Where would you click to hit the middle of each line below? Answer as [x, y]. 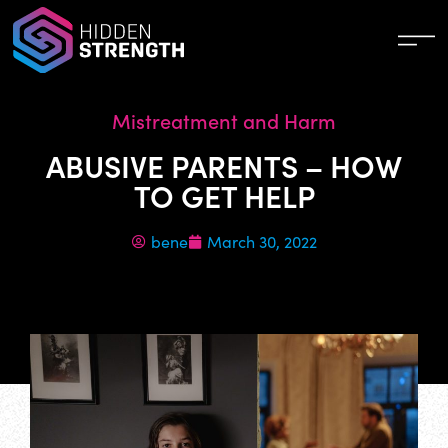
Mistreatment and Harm [224, 120]
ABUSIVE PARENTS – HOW [224, 165]
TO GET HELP [224, 195]
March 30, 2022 [261, 241]
